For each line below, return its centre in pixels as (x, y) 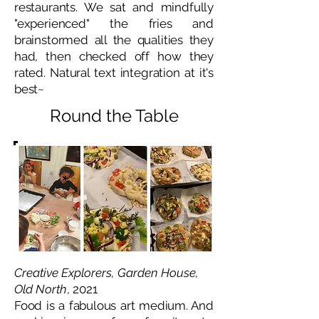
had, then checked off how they (114, 56)
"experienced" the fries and (114, 23)
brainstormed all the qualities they (114, 40)
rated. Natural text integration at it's (114, 73)
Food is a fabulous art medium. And (114, 305)
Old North (41, 289)
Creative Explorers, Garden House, (106, 273)
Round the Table (114, 116)
